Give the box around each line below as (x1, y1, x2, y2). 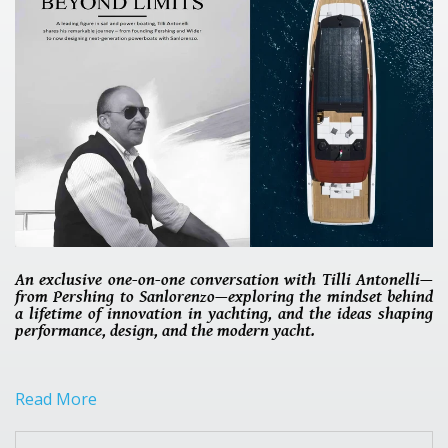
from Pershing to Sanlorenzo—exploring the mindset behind (15, 284, 433, 308)
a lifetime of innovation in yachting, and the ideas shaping (15, 301, 433, 325)
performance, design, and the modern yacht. (15, 318, 315, 342)
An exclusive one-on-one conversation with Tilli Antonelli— (15, 267, 433, 291)
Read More (15, 388, 97, 411)
